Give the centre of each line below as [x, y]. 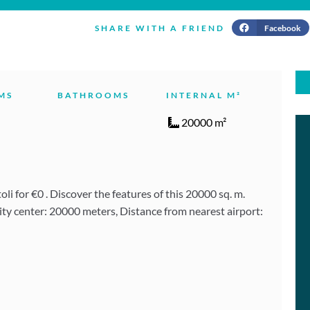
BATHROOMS [93, 95]
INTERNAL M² [204, 95]
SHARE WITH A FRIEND [159, 28]
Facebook [282, 28]
